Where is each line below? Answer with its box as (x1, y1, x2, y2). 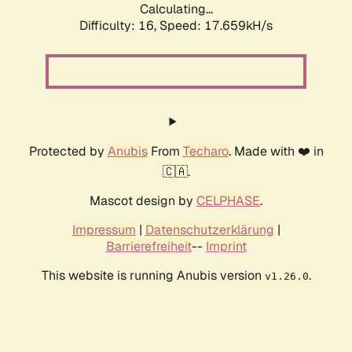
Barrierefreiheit (105, 238, 192, 255)
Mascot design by (90, 192, 196, 210)
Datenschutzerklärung (145, 222, 274, 239)
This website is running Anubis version (41, 267, 265, 284)
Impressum (71, 222, 136, 239)
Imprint (205, 238, 247, 255)
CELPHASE (196, 192, 260, 210)
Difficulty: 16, (79, 17, 159, 35)
